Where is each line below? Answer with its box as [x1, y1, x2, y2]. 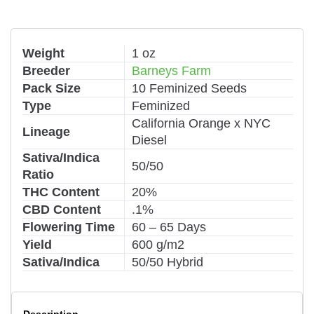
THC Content [22, 185, 100, 199]
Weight [22, 46, 64, 60]
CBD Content [22, 203, 101, 217]
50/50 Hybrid [132, 255, 203, 269]
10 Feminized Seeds [132, 81, 247, 95]
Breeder [22, 64, 70, 78]
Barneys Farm [132, 64, 211, 78]
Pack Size [22, 81, 81, 95]
